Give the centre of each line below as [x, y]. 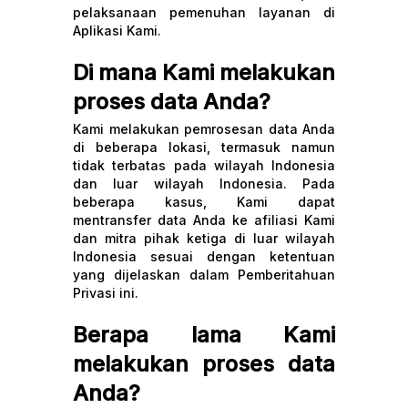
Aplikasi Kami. [117, 31]
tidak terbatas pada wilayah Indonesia [204, 165]
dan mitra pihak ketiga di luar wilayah [204, 238]
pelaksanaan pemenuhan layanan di [204, 12]
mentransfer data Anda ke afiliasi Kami [204, 220]
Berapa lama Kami [204, 335]
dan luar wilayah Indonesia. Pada [204, 184]
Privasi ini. [106, 293]
